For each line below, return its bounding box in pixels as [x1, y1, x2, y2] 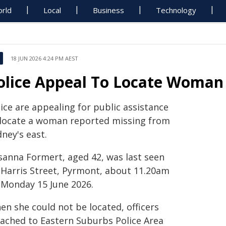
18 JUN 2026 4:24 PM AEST [11, 54, 78, 62]
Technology [156, 5, 197, 15]
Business [93, 5, 125, 15]
